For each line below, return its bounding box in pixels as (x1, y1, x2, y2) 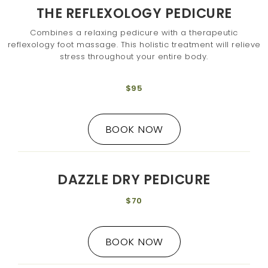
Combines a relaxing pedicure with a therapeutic (30, 26, 238, 38)
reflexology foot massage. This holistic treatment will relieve (7, 38, 261, 50)
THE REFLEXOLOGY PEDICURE (36, 4, 232, 23)
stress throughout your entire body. (60, 50, 208, 62)
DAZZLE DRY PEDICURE (57, 170, 211, 189)
